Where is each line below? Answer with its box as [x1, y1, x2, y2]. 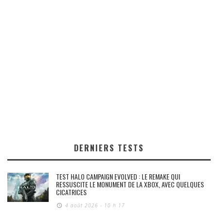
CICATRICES [56, 186, 87, 197]
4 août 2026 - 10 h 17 [65, 201, 126, 209]
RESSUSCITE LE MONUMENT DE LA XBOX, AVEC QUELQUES [56, 179, 204, 189]
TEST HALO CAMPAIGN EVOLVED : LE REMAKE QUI [56, 171, 180, 182]
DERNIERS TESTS [74, 142, 144, 154]
